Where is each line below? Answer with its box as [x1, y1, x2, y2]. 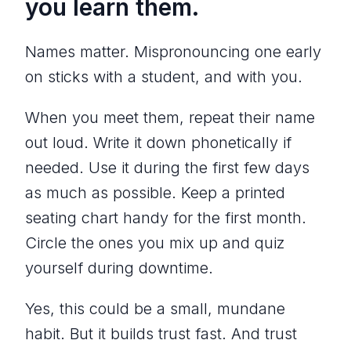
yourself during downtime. [25, 258, 213, 277]
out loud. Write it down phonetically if [25, 132, 291, 152]
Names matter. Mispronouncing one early [25, 42, 321, 61]
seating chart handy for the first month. [25, 208, 306, 227]
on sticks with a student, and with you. [25, 67, 302, 86]
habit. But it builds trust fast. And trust [25, 324, 297, 343]
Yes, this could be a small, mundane [25, 299, 285, 318]
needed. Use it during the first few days [25, 157, 309, 177]
